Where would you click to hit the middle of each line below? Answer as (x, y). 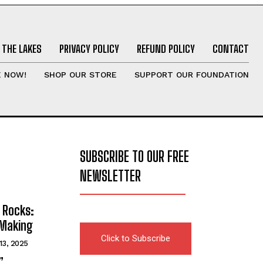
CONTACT (230, 48)
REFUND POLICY (166, 48)
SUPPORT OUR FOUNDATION (191, 74)
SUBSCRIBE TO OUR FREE (134, 156)
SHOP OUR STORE (80, 74)
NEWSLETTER (110, 176)
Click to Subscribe (136, 238)
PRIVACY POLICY (89, 48)
